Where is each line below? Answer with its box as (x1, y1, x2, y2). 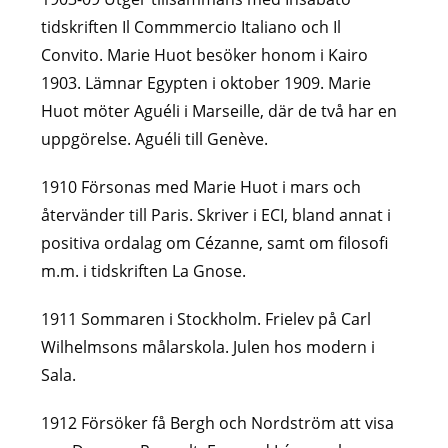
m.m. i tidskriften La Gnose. (41, 259, 247, 282)
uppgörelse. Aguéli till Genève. (41, 127, 269, 150)
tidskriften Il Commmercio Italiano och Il (41, 15, 342, 38)
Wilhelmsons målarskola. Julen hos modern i (41, 335, 376, 358)
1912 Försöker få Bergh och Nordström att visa (41, 411, 395, 434)
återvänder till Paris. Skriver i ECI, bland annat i (41, 203, 392, 226)
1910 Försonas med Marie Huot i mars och (41, 175, 362, 198)
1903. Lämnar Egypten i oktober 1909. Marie (41, 71, 372, 94)
